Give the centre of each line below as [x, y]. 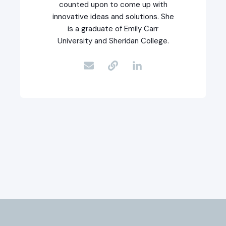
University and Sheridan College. [113, 41]
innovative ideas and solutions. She [113, 17]
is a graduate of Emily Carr [113, 29]
